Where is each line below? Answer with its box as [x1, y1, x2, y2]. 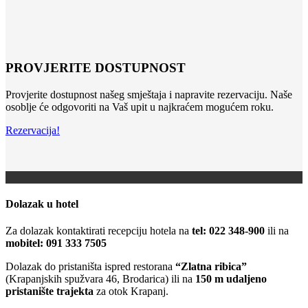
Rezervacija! [5, 124, 60, 136]
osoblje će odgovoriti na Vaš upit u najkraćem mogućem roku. [5, 100, 274, 113]
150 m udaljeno [195, 273, 267, 285]
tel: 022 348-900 [192, 225, 265, 237]
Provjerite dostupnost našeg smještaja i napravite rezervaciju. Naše [5, 88, 292, 100]
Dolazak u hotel [5, 197, 78, 210]
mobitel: [5, 237, 43, 250]
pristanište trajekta [5, 285, 93, 298]
